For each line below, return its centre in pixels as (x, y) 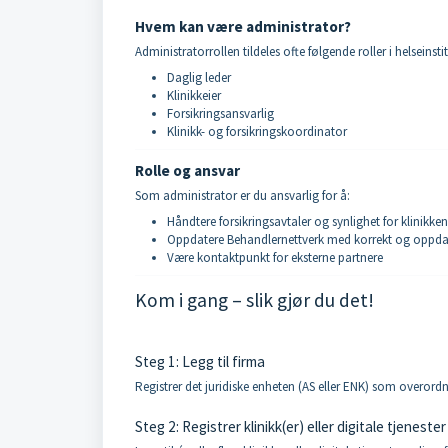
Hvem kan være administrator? (243, 26)
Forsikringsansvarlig (220, 113)
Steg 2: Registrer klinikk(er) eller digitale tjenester (290, 426)
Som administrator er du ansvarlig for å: (242, 195)
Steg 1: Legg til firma (200, 361)
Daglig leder (199, 77)
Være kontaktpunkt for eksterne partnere (275, 257)
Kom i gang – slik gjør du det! (254, 300)
